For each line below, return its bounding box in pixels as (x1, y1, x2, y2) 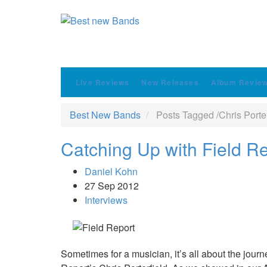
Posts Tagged (154, 108, 216, 122)
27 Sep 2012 (85, 179, 139, 193)
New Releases (141, 77, 199, 88)
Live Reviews (76, 77, 130, 88)
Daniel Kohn (85, 164, 138, 178)
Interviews (85, 193, 128, 207)
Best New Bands (70, 108, 141, 122)
